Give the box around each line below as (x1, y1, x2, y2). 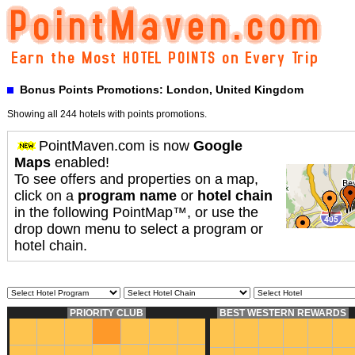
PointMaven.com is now (39, 138, 193, 154)
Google (193, 138, 242, 154)
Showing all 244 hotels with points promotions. (7, 109, 207, 120)
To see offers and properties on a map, (14, 171, 258, 187)
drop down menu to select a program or (14, 221, 263, 237)
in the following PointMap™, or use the (14, 204, 258, 220)
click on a (14, 188, 78, 204)
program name (78, 188, 177, 204)
